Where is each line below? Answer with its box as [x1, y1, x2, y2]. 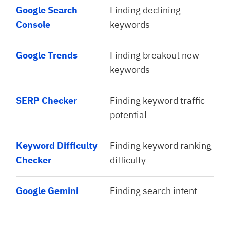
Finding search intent [110, 185, 197, 197]
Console [16, 18, 50, 30]
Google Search [16, 4, 78, 16]
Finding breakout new [110, 49, 199, 61]
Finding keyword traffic [110, 94, 205, 106]
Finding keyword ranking [110, 140, 212, 151]
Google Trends [16, 49, 78, 61]
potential [110, 109, 147, 121]
